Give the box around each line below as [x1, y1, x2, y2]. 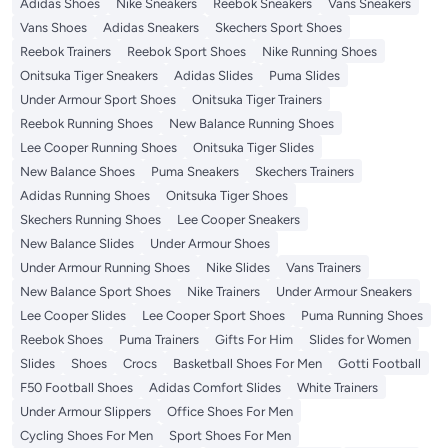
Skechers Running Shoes [20, 212, 161, 228]
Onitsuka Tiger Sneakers [20, 68, 158, 84]
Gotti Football [338, 356, 421, 372]
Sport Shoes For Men [169, 428, 291, 444]
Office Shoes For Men [167, 404, 293, 420]
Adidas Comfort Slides [149, 380, 281, 396]
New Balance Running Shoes [169, 116, 334, 132]
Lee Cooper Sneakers [177, 212, 300, 228]
